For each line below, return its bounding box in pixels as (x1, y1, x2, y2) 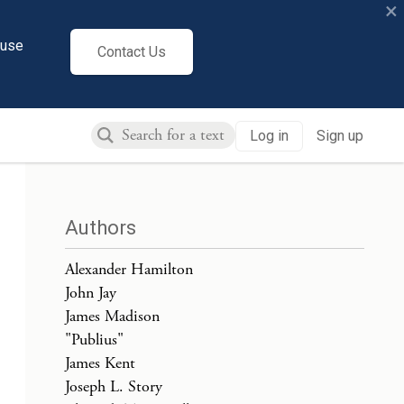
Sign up (317, 127, 363, 144)
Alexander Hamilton (65, 259, 193, 280)
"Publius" (65, 329, 124, 350)
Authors (65, 216, 136, 239)
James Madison (65, 306, 160, 326)
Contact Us (97, 42, 166, 60)
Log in (250, 127, 289, 144)
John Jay (65, 282, 116, 303)
